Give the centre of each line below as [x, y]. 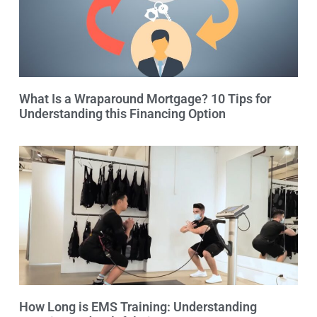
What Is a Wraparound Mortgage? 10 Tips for [145, 98]
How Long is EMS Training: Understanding [138, 306]
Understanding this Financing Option [122, 113]
